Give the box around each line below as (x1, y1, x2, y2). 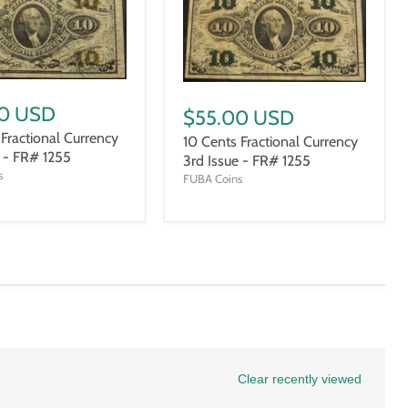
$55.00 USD (183, 105, 295, 130)
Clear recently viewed (238, 372, 362, 387)
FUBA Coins (183, 170, 243, 186)
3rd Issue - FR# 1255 (183, 151, 311, 169)
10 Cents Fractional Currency (183, 132, 359, 150)
